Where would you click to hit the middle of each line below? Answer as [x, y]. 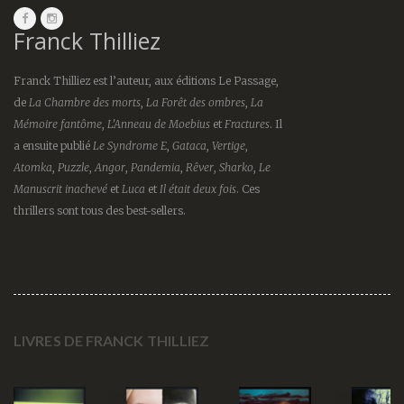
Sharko [236, 167]
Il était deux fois [197, 188]
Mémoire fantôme [58, 124]
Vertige [229, 145]
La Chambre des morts [85, 102]
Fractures [247, 124]
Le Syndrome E [130, 145]
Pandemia [156, 167]
